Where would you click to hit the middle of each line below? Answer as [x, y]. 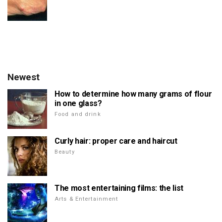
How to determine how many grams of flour [133, 94]
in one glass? [78, 104]
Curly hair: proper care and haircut [116, 141]
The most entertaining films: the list [119, 188]
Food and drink [78, 114]
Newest [24, 77]
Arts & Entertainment [86, 199]
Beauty [65, 152]
